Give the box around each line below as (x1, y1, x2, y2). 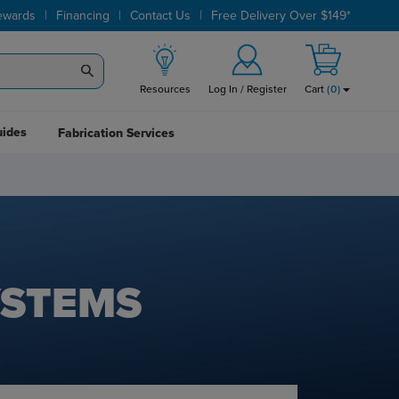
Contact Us (130, 8, 191, 23)
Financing (56, 8, 110, 23)
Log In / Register (208, 83, 287, 95)
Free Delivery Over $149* (211, 8, 352, 23)
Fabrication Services (57, 126, 175, 141)
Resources (139, 83, 191, 95)
